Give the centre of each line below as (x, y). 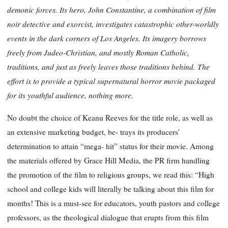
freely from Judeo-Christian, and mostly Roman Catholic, (98, 52)
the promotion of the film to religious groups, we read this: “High (111, 174)
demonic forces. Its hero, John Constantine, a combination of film (111, 10)
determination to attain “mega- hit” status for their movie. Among (110, 146)
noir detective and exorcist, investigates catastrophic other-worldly (113, 24)
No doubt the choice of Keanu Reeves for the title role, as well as (110, 117)
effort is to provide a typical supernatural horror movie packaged (111, 81)
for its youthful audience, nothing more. (70, 95)
